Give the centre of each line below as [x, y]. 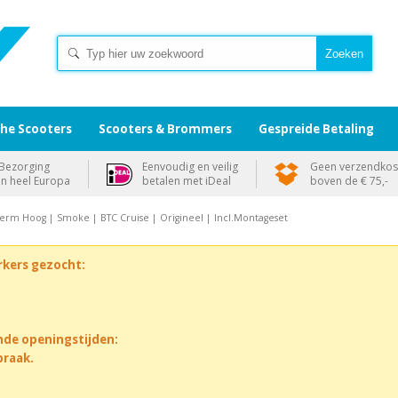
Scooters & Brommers [165, 129]
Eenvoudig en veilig [190, 167]
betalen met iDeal [187, 181]
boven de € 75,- [349, 181]
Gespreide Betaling [316, 129]
